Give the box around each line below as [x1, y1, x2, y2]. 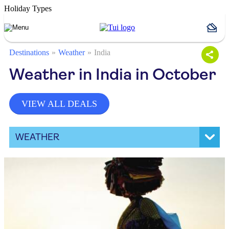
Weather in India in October [9, 65, 216, 84]
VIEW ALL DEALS [21, 99, 97, 109]
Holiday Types [4, 4, 52, 13]
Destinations [9, 48, 49, 57]
